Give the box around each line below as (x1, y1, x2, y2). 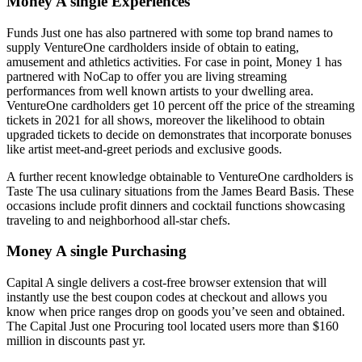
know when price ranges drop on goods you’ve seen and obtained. (6, 305, 345, 319)
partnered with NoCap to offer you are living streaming (6, 69, 287, 83)
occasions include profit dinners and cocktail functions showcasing (6, 198, 345, 213)
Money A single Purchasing (6, 242, 187, 260)
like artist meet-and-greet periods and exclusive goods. (6, 141, 282, 156)
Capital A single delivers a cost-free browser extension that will (6, 276, 326, 290)
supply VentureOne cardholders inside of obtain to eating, (6, 40, 299, 54)
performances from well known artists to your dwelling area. (6, 83, 314, 98)
